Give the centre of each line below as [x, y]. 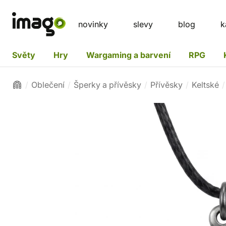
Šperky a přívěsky [107, 85]
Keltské [205, 85]
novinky [93, 24]
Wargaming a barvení [128, 55]
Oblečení [48, 85]
